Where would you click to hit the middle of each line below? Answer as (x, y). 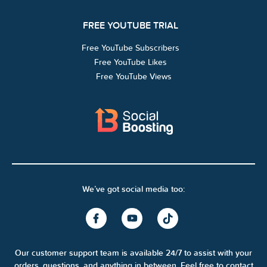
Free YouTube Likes (131, 62)
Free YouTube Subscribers (131, 48)
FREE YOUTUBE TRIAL (131, 25)
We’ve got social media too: (133, 189)
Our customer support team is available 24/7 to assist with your (133, 253)
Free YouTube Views (133, 76)
